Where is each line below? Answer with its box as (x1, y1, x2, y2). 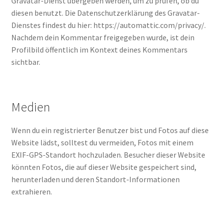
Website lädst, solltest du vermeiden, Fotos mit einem (11, 137, 193, 147)
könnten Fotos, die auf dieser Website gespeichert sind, (11, 162, 196, 172)
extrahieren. (11, 186, 52, 196)
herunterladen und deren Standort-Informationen (11, 174, 180, 184)
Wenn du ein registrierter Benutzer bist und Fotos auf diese (11, 125, 209, 135)
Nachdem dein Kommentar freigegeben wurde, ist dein (11, 32, 194, 42)
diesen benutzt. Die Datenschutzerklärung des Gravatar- (11, 7, 200, 18)
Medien (11, 99, 50, 115)
